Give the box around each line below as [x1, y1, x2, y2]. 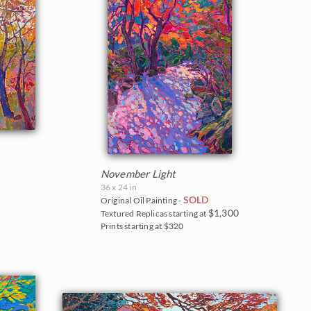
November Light [100, 167, 176, 180]
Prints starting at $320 [100, 220, 184, 231]
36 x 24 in [100, 181, 137, 192]
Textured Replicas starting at [100, 208, 208, 219]
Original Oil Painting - [100, 194, 183, 205]
